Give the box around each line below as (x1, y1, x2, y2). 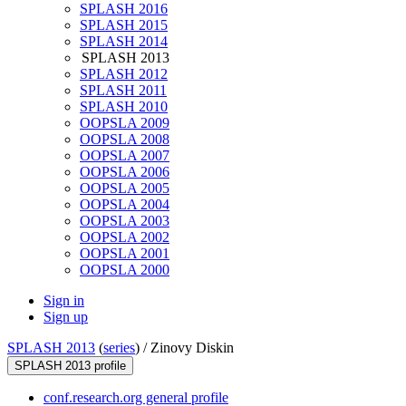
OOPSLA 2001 (80, 246, 169, 262)
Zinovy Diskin (150, 340, 234, 356)
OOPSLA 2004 (80, 197, 169, 213)
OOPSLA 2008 (80, 131, 169, 148)
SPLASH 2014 (80, 34, 168, 50)
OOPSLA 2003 (80, 213, 169, 229)
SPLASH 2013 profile (14, 359, 126, 373)
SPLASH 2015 (80, 17, 168, 34)
